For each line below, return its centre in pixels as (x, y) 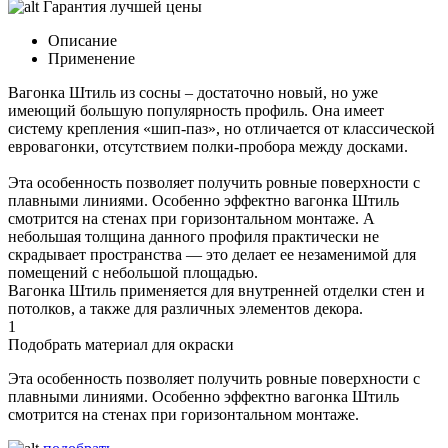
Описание (82, 41)
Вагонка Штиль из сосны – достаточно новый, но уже (193, 93)
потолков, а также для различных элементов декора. (185, 309)
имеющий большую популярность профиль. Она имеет (196, 111)
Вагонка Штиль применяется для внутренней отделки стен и (216, 291)
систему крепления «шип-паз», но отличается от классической (221, 129)
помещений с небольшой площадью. (133, 273)
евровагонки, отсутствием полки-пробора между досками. (208, 147)
